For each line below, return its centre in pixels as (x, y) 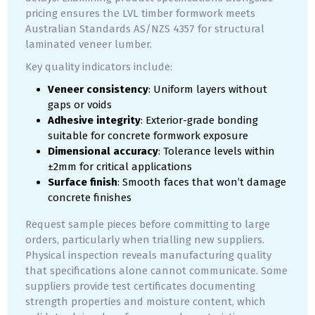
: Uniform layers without (208, 90)
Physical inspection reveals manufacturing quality (148, 256)
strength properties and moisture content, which (146, 302)
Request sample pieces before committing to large (148, 225)
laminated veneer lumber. (89, 45)
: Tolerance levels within (217, 152)
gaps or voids (80, 105)
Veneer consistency (98, 90)
